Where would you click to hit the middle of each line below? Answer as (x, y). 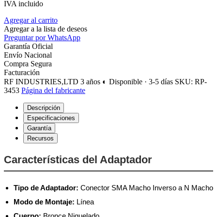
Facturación (22, 72)
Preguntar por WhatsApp (42, 37)
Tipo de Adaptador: (46, 187)
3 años (91, 81)
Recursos (40, 138)
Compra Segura (28, 63)
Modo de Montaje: (44, 201)
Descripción (44, 108)
